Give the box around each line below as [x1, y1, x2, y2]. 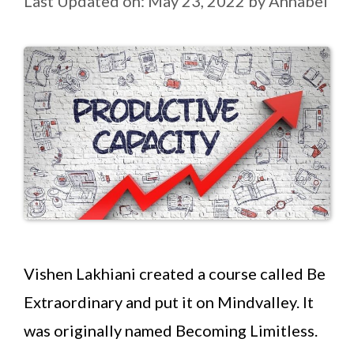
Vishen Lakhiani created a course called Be [24, 263, 326, 283]
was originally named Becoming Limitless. [24, 320, 318, 340]
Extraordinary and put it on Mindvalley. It [24, 292, 314, 311]
